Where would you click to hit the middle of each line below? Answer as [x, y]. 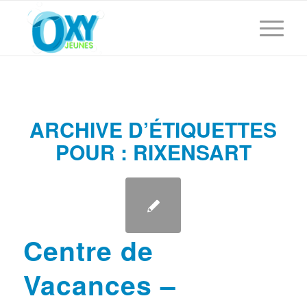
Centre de [88, 250]
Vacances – [99, 284]
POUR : [94, 152]
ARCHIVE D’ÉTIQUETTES [153, 129]
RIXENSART [192, 152]
